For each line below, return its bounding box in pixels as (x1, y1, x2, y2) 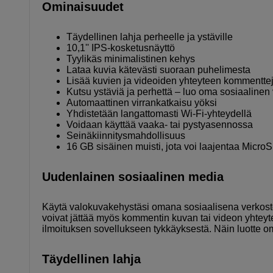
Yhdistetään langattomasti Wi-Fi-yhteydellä (66, 108, 252, 119)
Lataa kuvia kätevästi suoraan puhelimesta (66, 64, 250, 75)
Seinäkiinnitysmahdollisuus (66, 130, 185, 141)
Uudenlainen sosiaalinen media (42, 169, 224, 183)
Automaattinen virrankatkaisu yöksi (66, 97, 217, 108)
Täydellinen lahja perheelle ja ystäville (66, 31, 233, 42)
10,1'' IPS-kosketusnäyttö (66, 42, 175, 53)
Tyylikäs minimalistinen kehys (66, 53, 195, 64)
